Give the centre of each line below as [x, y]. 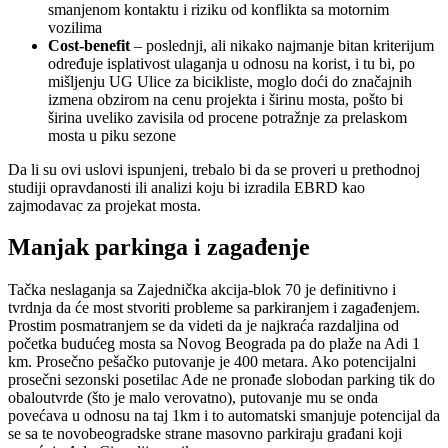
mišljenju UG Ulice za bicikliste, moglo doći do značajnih [230, 81]
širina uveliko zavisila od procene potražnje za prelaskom [227, 117]
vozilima [75, 27]
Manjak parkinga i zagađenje [159, 247]
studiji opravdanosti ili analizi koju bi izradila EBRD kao [186, 187]
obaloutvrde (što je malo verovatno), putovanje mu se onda [193, 398]
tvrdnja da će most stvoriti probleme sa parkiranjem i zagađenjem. [214, 308]
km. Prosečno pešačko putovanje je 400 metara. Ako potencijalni [212, 362]
